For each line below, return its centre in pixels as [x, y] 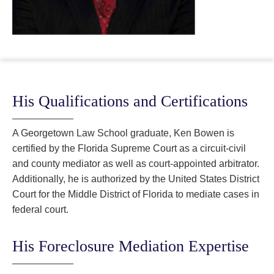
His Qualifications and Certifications [130, 102]
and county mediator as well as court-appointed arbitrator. [136, 164]
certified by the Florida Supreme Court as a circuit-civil [129, 149]
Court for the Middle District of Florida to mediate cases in [136, 194]
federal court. [40, 210]
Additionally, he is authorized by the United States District [136, 179]
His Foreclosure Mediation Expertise [131, 246]
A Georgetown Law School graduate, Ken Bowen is [123, 133]
